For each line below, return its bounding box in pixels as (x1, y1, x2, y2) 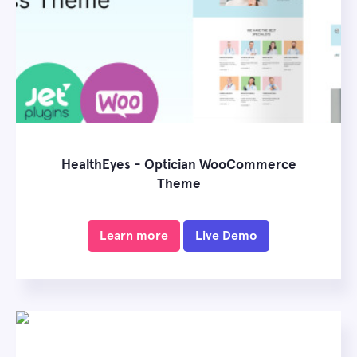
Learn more (100, 229, 168, 243)
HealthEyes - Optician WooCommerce (61, 159, 296, 173)
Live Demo (195, 229, 257, 243)
